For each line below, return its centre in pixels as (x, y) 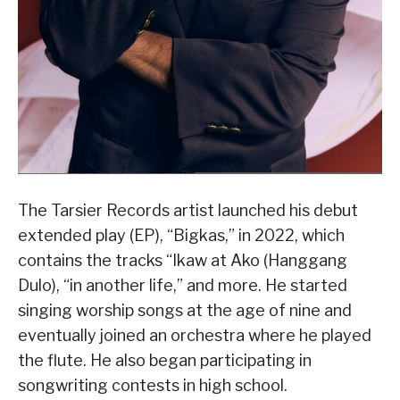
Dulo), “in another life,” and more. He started (183, 285)
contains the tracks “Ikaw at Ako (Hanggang (183, 260)
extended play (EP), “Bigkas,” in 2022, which (181, 235)
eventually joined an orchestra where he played (195, 335)
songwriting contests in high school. (153, 385)
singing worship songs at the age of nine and (185, 310)
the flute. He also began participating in (165, 360)
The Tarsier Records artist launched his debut (188, 210)
